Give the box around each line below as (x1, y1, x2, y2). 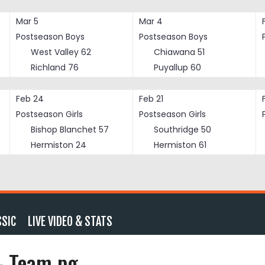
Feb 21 (139, 93, 163, 105)
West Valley (31, 46, 79, 58)
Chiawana (154, 46, 195, 58)
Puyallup (154, 62, 188, 73)
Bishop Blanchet (31, 124, 96, 135)
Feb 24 (16, 93, 44, 105)
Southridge (154, 124, 199, 135)
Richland (31, 62, 66, 73)
